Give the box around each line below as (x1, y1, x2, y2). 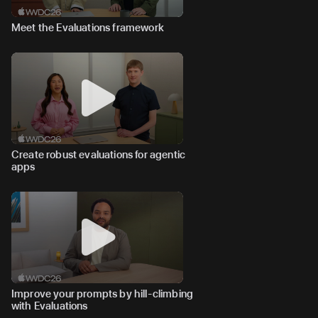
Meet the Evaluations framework (11, 21, 164, 35)
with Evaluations (11, 300, 88, 313)
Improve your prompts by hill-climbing (11, 287, 194, 301)
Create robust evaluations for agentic (11, 148, 186, 162)
